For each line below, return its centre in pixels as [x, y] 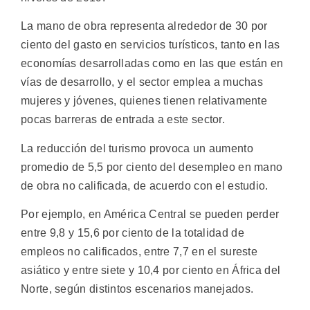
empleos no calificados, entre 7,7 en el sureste [139, 251]
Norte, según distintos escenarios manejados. [137, 289]
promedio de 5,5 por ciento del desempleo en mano [152, 167]
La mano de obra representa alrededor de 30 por [144, 26]
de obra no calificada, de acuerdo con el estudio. [145, 185]
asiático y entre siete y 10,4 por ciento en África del [151, 270]
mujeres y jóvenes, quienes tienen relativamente [144, 101]
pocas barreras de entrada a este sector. [123, 120]
